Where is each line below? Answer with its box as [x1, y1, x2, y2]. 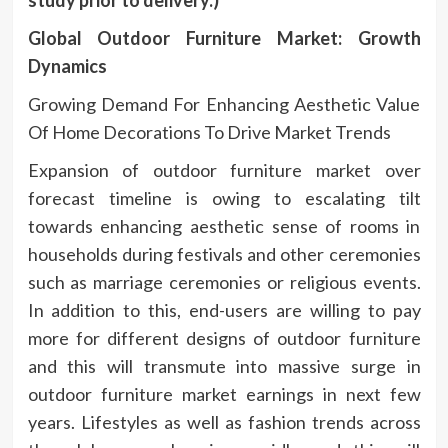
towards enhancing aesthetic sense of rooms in [27, 214, 421, 237]
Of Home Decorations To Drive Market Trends [27, 120, 391, 143]
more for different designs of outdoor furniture [27, 326, 421, 349]
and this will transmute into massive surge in [27, 354, 421, 377]
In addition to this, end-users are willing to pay [27, 298, 421, 321]
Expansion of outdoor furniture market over [27, 158, 421, 181]
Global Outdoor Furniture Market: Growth [27, 26, 421, 49]
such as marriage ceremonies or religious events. [27, 270, 421, 293]
